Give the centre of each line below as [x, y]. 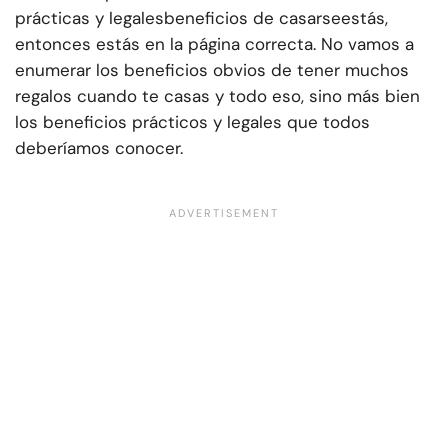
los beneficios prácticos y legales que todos [192, 122]
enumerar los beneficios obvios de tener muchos [212, 70]
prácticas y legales [89, 18]
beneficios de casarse [252, 18]
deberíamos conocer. [99, 148]
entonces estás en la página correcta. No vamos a [214, 44]
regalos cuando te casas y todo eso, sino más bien [217, 96]
